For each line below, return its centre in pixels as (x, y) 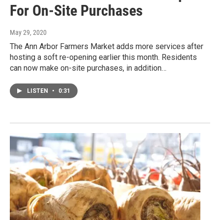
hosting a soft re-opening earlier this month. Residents (103, 57)
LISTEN (38, 91)
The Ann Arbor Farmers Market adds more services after (107, 47)
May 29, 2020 (28, 33)
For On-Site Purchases (76, 11)
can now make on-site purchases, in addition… (88, 68)
